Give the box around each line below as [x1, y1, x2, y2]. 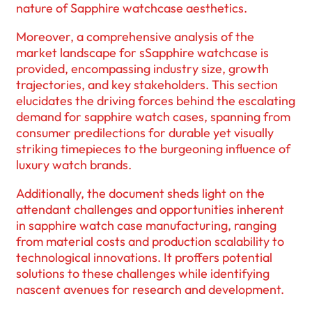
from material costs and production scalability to [16, 233, 284, 250]
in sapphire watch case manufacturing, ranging [16, 217, 276, 234]
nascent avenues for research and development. [16, 281, 284, 298]
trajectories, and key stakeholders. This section [16, 77, 278, 93]
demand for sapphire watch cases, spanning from [16, 109, 290, 125]
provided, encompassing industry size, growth [16, 61, 269, 77]
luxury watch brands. [16, 157, 132, 173]
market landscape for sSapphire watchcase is [16, 45, 269, 61]
